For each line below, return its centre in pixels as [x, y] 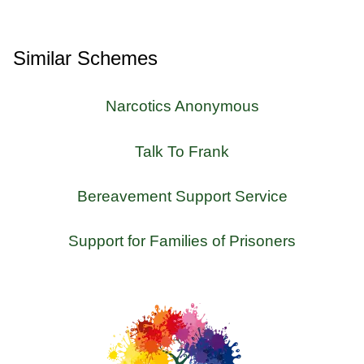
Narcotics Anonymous [182, 106]
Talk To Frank [182, 151]
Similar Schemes [85, 58]
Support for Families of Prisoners [182, 241]
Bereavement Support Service [182, 197]
